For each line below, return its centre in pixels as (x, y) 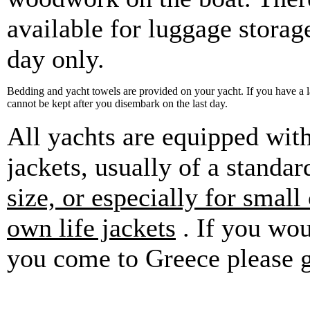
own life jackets (91, 228)
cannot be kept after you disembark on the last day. (117, 104)
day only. (56, 59)
